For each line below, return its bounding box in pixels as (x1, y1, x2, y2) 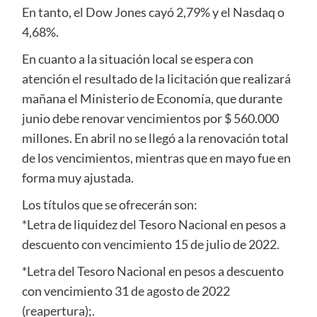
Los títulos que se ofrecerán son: (21, 196, 197, 212)
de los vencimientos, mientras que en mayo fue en (21, 149, 291, 166)
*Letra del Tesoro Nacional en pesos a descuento (21, 263, 284, 279)
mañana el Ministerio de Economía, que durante (21, 90, 282, 106)
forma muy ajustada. (21, 169, 134, 185)
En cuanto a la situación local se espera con (21, 50, 253, 67)
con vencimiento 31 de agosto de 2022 (21, 282, 230, 299)
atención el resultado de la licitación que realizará (21, 70, 291, 86)
